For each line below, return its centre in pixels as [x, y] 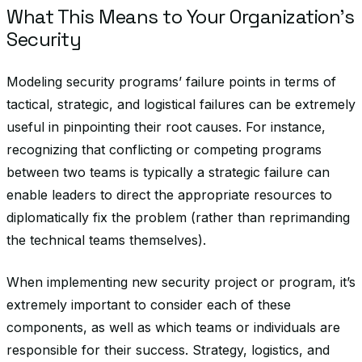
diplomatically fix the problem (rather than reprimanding [178, 217]
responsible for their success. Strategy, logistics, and [168, 350]
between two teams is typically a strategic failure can [168, 172]
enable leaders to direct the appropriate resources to [169, 195]
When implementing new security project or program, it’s [181, 282]
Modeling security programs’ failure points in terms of [171, 82]
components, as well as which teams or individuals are [173, 327]
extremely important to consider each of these [149, 305]
